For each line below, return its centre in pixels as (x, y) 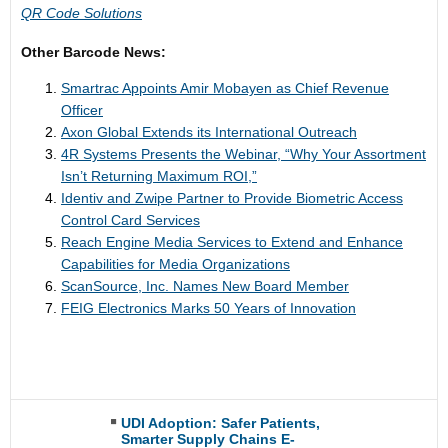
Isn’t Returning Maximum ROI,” (159, 176)
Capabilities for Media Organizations (175, 264)
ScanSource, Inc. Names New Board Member (205, 286)
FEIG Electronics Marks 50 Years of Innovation (208, 308)
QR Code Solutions (81, 13)
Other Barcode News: (93, 52)
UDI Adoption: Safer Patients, (220, 423)
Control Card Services (130, 220)
